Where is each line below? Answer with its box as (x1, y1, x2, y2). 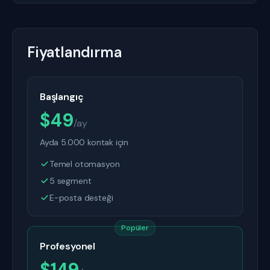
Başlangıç (40, 90, 84, 103)
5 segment (49, 175, 92, 186)
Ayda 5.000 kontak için (40, 137, 129, 148)
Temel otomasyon (49, 159, 120, 169)
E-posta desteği (49, 192, 113, 203)
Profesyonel (40, 240, 96, 253)
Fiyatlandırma (27, 43, 122, 61)
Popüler (121, 223, 149, 233)
